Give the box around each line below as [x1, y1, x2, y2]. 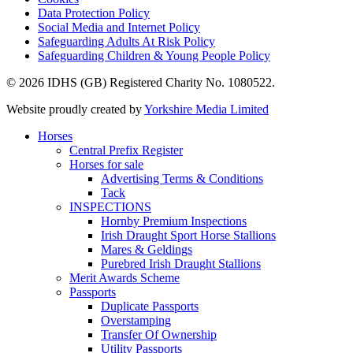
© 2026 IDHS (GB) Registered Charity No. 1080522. [6, 76, 275, 90]
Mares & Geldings [101, 243, 192, 257]
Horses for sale [69, 158, 143, 172]
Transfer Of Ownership [101, 328, 217, 342]
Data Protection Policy [38, 6, 150, 20]
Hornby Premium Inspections [101, 214, 247, 229]
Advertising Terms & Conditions [101, 172, 263, 186]
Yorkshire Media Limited [144, 102, 269, 117]
